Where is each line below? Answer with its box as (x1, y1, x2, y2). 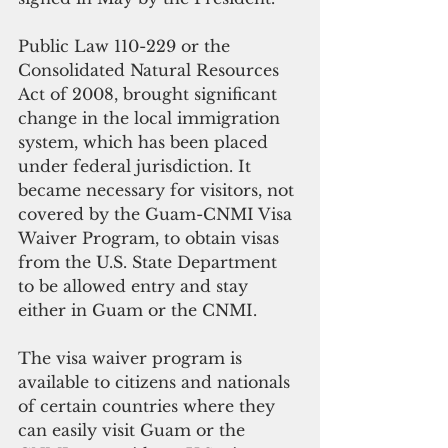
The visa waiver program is (18, 348, 247, 369)
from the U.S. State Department (18, 252, 282, 273)
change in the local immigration (18, 108, 285, 129)
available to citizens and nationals (18, 372, 295, 393)
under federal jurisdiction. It (18, 156, 256, 177)
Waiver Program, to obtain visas (18, 228, 284, 249)
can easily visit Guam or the (18, 420, 250, 441)
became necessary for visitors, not (18, 180, 299, 201)
